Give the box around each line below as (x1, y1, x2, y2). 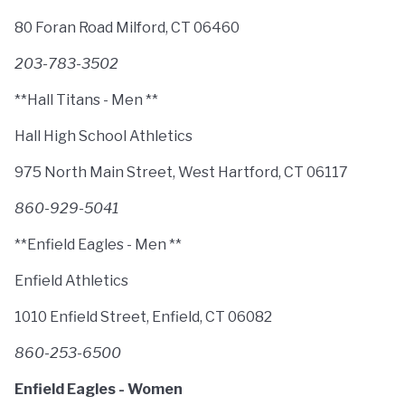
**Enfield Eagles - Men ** (14, 236, 182, 253)
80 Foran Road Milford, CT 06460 (14, 19, 240, 36)
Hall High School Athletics (14, 127, 193, 145)
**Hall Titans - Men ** (14, 91, 158, 108)
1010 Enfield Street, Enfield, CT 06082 (14, 308, 272, 325)
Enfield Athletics (14, 272, 128, 289)
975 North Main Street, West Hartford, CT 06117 (14, 164, 348, 181)
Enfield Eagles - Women (14, 381, 183, 398)
